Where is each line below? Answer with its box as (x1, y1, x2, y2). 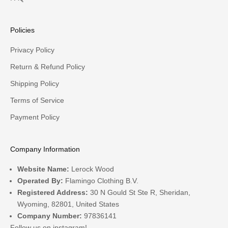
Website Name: (17, 164, 71, 173)
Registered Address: (17, 188, 90, 196)
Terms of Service (10, 96, 64, 104)
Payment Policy (10, 112, 60, 121)
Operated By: (17, 176, 65, 185)
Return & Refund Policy (10, 62, 85, 71)
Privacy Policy (10, 45, 54, 54)
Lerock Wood (71, 164, 114, 173)
